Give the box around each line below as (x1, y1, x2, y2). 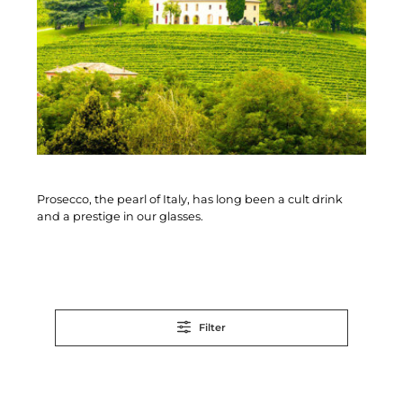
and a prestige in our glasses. (37, 209, 203, 223)
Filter (199, 321, 227, 335)
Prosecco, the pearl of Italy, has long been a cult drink (37, 192, 343, 206)
